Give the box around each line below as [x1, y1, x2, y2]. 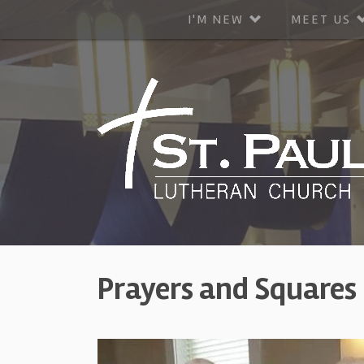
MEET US [291, 11, 351, 28]
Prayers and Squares [97, 271, 357, 308]
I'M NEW [188, 11, 244, 28]
